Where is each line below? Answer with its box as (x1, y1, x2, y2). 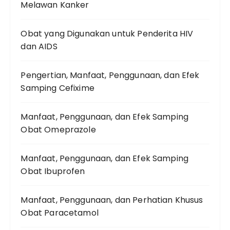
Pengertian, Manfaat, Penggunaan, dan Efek (21, 69, 200, 81)
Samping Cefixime (21, 82, 94, 94)
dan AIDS (21, 41, 57, 52)
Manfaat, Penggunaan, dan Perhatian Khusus (21, 194, 203, 206)
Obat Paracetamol (21, 207, 99, 219)
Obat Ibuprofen (21, 165, 85, 177)
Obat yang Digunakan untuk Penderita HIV (21, 28, 194, 40)
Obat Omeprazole (21, 124, 96, 136)
